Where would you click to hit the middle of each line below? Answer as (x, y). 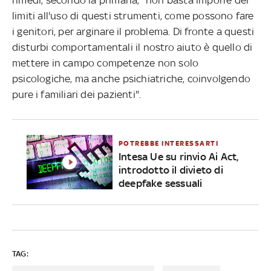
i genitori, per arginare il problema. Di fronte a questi (133, 31)
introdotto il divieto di (171, 170)
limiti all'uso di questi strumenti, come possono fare (133, 15)
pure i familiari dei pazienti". (78, 94)
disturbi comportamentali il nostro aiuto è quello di (132, 47)
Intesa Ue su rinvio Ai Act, (178, 156)
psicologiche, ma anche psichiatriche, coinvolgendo (132, 78)
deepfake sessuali (160, 183)
